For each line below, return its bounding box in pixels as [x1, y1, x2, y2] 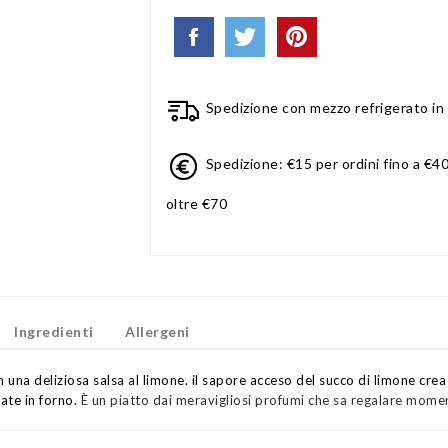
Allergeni [125, 323, 190, 340]
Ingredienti [14, 323, 94, 340]
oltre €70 [165, 195, 228, 212]
